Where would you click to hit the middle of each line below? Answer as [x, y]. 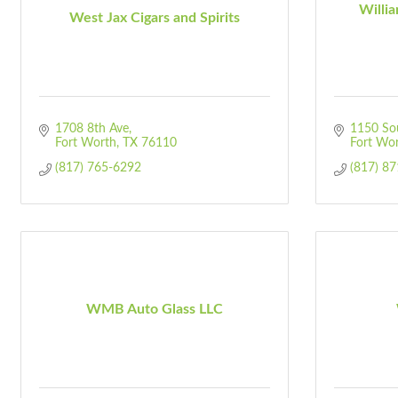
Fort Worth [85, 143]
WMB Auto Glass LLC [155, 309]
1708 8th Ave [92, 129]
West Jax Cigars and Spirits [155, 17]
